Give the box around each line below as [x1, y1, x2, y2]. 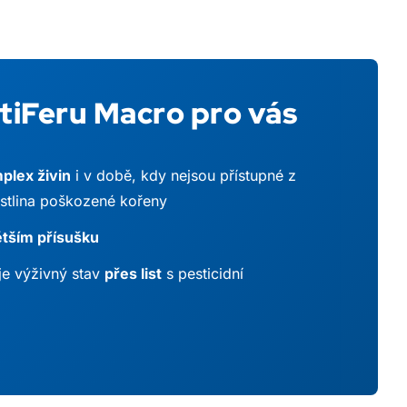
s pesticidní [162, 263, 243, 283]
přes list [104, 263, 162, 283]
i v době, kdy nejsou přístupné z [71, 165, 296, 184]
